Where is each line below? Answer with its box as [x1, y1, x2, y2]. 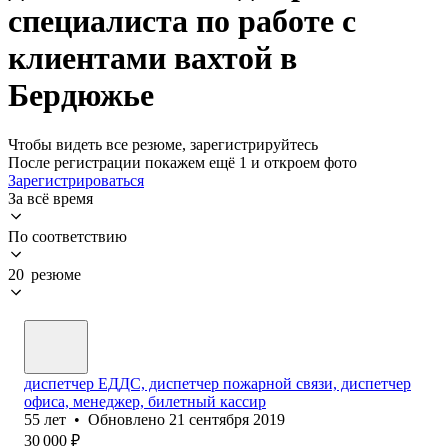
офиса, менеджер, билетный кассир [24, 392, 266, 410]
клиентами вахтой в [8, 40, 297, 77]
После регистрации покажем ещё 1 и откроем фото [8, 153, 357, 171]
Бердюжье [8, 77, 154, 114]
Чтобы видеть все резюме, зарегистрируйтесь [8, 135, 318, 153]
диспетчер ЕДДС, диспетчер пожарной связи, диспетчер [24, 374, 411, 392]
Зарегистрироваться [8, 171, 144, 189]
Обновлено [88, 410, 169, 428]
